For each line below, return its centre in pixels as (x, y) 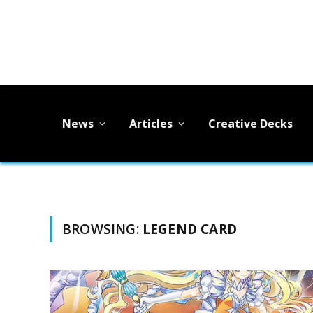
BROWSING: (102, 229)
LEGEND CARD (189, 229)
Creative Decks (250, 123)
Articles (151, 123)
